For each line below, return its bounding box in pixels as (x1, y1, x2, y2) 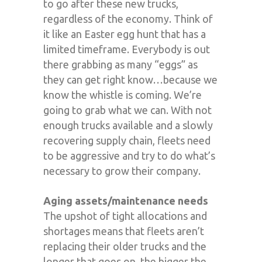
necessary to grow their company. (43, 164, 201, 177)
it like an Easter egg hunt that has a (43, 27, 206, 40)
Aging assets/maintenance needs (43, 194, 208, 206)
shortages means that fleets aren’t (43, 225, 204, 237)
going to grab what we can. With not (43, 104, 212, 116)
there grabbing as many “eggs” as (43, 58, 198, 70)
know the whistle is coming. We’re (43, 88, 202, 101)
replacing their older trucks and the (43, 240, 206, 252)
